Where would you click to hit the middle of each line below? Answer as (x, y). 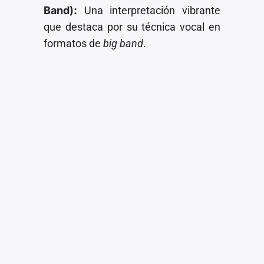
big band (123, 43)
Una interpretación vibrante (149, 10)
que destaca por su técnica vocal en (132, 27)
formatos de (74, 43)
